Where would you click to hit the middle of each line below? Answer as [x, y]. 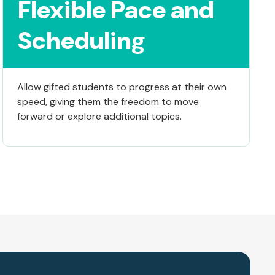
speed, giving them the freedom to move [108, 102]
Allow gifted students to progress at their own [122, 87]
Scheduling [81, 41]
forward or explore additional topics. [99, 117]
